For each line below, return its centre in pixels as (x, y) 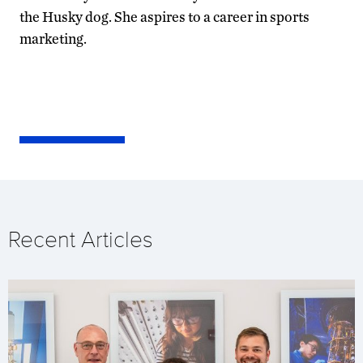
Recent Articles (81, 239)
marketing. (53, 38)
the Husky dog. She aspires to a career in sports (164, 16)
